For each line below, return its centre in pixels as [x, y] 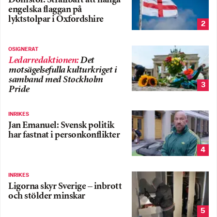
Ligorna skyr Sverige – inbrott [65, 186]
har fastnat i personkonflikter [64, 136]
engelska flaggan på [45, 10]
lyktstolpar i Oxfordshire [56, 19]
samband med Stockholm [55, 80]
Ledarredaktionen [42, 61]
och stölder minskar [47, 196]
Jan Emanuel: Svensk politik [61, 126]
